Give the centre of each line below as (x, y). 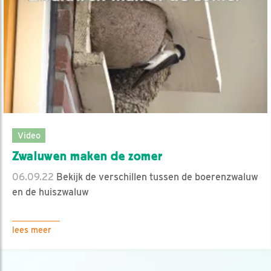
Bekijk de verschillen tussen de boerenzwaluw (156, 177)
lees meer (32, 230)
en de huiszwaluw (51, 192)
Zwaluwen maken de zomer (87, 156)
